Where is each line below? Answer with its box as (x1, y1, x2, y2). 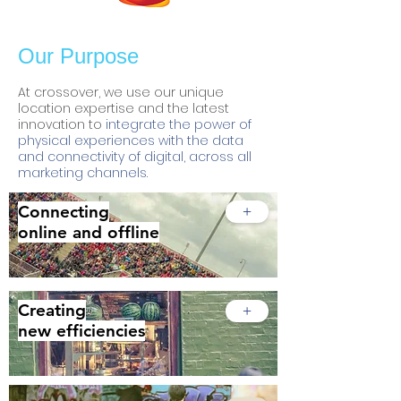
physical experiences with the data (18, 132, 243, 149)
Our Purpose (18, 44, 139, 68)
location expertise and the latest (18, 99, 229, 117)
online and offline (18, 222, 159, 243)
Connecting (18, 201, 109, 222)
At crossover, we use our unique (18, 83, 224, 101)
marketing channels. (18, 164, 148, 182)
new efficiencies (18, 320, 145, 341)
